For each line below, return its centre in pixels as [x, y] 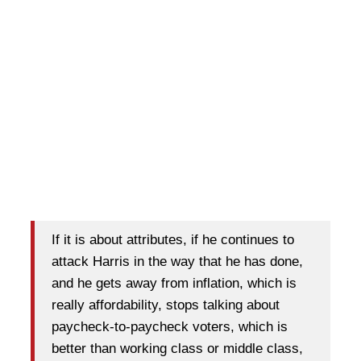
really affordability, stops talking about [166, 305]
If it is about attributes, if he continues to [173, 240]
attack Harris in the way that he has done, [177, 262]
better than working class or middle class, [177, 349]
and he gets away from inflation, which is [174, 284]
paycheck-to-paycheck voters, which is [170, 327]
